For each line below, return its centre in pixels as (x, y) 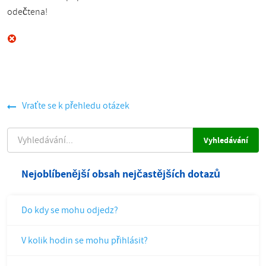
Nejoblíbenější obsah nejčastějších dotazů (121, 174)
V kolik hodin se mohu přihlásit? (85, 240)
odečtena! (27, 12)
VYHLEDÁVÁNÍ (32, 134)
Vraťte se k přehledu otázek (76, 106)
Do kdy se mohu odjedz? (70, 210)
